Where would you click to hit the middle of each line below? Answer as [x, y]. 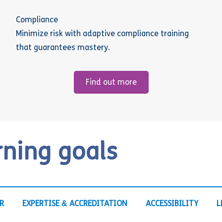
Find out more [111, 83]
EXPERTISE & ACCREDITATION [75, 204]
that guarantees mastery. [63, 48]
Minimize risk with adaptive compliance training [102, 34]
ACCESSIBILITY [172, 204]
